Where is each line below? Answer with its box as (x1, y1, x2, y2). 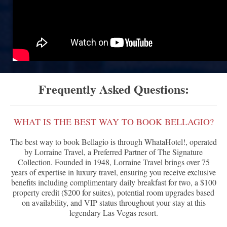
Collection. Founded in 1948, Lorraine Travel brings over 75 (17, 157, 210, 168)
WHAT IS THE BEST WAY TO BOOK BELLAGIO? (13, 116, 214, 128)
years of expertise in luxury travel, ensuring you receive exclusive (11, 167, 216, 178)
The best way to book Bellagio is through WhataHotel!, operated (10, 136, 217, 147)
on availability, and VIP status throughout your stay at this (21, 197, 206, 208)
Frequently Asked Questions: (38, 80, 189, 98)
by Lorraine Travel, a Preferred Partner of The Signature (24, 146, 203, 158)
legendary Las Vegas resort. (69, 207, 158, 218)
